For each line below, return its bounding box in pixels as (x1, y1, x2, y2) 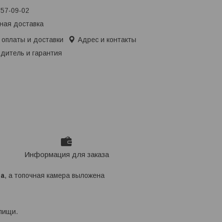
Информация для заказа (24, 150, 109, 159)
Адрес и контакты (78, 36, 136, 44)
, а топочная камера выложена (4, 171, 105, 180)
